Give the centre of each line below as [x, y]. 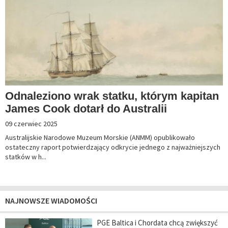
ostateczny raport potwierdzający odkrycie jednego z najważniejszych [113, 147]
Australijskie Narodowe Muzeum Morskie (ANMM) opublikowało [100, 138]
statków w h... [26, 157]
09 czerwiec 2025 [31, 124]
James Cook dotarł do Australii [86, 109]
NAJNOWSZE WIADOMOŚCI [51, 201]
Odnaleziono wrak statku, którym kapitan [112, 96]
